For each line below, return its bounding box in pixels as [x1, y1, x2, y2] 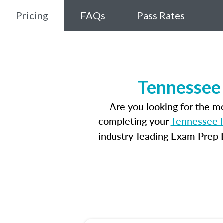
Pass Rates [137, 9, 185, 21]
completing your [98, 114, 171, 128]
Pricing [16, 9, 48, 21]
